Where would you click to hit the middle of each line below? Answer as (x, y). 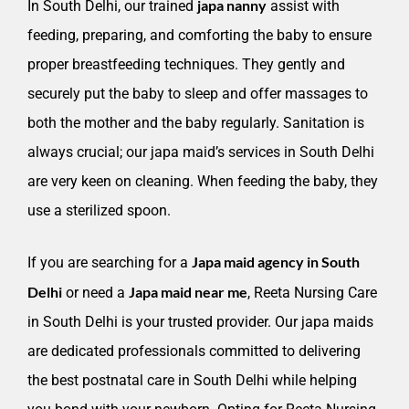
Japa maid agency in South (276, 262)
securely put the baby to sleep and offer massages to (198, 94)
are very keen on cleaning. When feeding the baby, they (203, 182)
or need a (95, 293)
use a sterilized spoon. (99, 211)
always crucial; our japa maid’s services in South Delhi (201, 152)
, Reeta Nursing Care (312, 293)
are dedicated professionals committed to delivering (194, 351)
